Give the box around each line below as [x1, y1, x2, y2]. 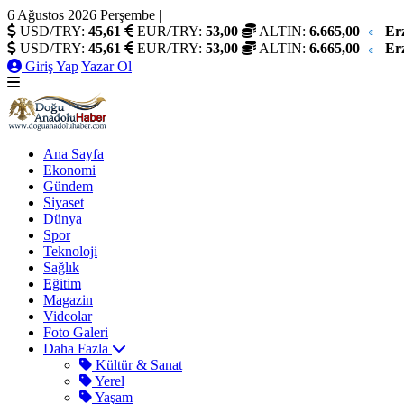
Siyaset [43, 194, 84, 210]
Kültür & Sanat [92, 356, 182, 372]
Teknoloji [43, 243, 97, 259]
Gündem [43, 178, 93, 194]
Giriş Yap [22, 58, 78, 74]
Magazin [43, 291, 93, 308]
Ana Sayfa [43, 145, 104, 161]
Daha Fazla [43, 340, 112, 356]
